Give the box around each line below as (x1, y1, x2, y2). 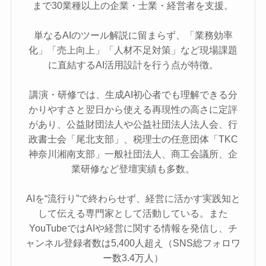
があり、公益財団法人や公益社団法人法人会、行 (28, 118, 237, 129)
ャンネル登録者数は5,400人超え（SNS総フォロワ (26, 237, 240, 248)
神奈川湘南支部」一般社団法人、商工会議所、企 (28, 148, 237, 159)
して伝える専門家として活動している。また (38, 207, 228, 218)
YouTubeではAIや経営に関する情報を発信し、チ (28, 222, 237, 233)
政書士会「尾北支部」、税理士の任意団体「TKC (28, 133, 238, 144)
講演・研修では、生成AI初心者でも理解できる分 (28, 88, 237, 100)
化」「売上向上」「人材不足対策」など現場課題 (28, 44, 237, 55)
